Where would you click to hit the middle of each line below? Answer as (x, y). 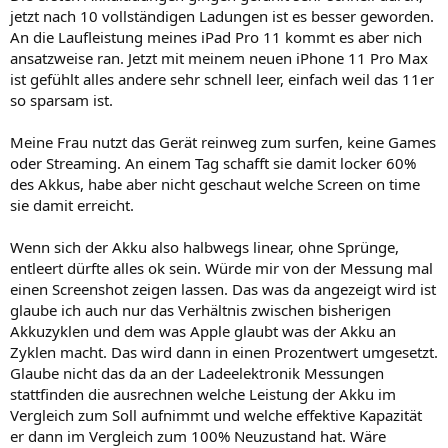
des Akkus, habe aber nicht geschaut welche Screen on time (215, 183)
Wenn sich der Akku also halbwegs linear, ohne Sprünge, (204, 246)
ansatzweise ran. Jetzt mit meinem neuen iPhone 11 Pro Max (219, 57)
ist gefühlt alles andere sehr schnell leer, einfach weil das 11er (222, 78)
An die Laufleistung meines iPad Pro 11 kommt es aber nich (216, 36)
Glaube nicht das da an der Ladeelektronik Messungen (197, 372)
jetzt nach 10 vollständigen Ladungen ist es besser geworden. (222, 15)
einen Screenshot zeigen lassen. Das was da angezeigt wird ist (223, 288)
